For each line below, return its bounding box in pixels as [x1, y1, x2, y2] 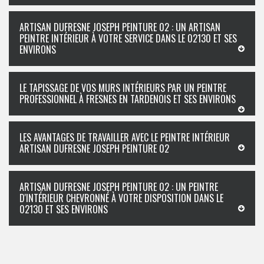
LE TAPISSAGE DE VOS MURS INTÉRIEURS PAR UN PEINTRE [19, 81, 226, 95]
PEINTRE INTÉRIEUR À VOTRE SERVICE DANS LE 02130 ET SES [19, 31, 237, 45]
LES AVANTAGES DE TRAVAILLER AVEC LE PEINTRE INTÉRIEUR [19, 130, 230, 144]
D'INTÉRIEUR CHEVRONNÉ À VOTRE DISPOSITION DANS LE [19, 191, 223, 205]
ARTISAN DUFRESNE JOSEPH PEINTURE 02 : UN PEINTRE [19, 180, 218, 194]
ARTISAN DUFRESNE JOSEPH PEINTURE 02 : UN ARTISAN [19, 20, 220, 34]
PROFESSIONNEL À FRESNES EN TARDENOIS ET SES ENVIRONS [19, 92, 236, 106]
